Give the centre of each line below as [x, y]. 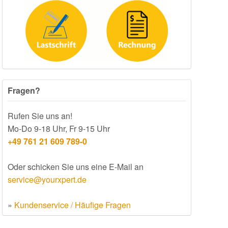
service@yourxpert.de [47, 180]
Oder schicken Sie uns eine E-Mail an [76, 167]
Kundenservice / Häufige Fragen [73, 205]
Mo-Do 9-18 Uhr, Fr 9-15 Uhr [59, 129]
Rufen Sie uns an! [40, 116]
